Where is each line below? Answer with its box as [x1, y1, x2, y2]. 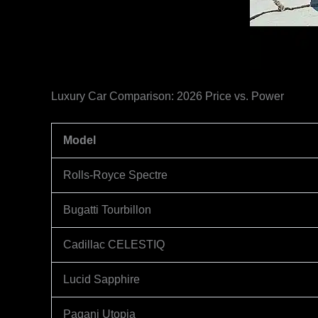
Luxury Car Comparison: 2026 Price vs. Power [51, 89, 284, 102]
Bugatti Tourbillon [63, 203, 151, 216]
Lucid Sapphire [63, 273, 140, 285]
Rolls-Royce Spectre [63, 168, 168, 181]
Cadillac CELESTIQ [63, 238, 165, 251]
